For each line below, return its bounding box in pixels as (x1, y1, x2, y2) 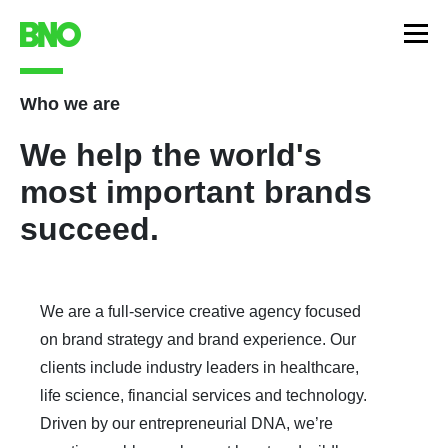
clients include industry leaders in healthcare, (40, 359, 359, 376)
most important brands (20, 174, 372, 210)
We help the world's (20, 137, 322, 173)
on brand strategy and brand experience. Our (40, 331, 356, 348)
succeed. (20, 211, 159, 247)
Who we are (20, 94, 120, 114)
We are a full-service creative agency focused (40, 303, 361, 320)
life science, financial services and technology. (40, 387, 367, 404)
